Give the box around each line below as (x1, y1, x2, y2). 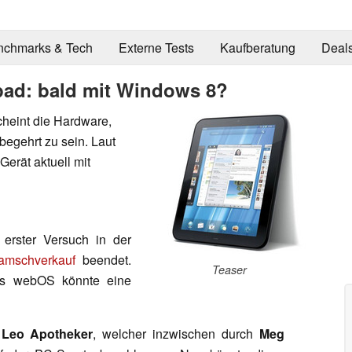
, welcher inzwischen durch (93, 324, 260, 343)
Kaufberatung (219, 38, 295, 57)
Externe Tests (118, 38, 194, 57)
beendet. (75, 250, 132, 269)
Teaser (212, 261, 247, 277)
